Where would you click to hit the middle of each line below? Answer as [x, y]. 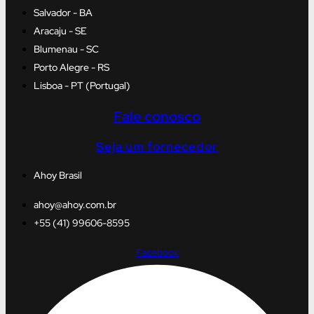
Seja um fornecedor [157, 147]
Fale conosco [157, 117]
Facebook [157, 253]
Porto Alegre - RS [71, 68]
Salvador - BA [63, 13]
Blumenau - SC [66, 49]
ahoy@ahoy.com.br [75, 205]
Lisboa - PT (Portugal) [82, 86]
